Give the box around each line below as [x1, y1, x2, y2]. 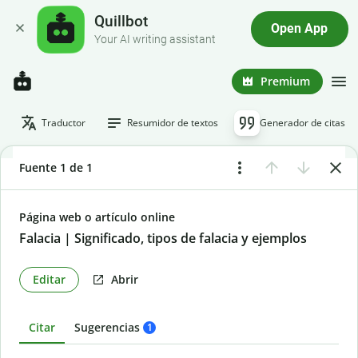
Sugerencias [74, 320, 140, 335]
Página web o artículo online [19, 209, 175, 225]
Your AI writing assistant [94, 32, 217, 46]
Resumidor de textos [127, 116, 218, 129]
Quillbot [94, 12, 149, 31]
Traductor [42, 116, 86, 129]
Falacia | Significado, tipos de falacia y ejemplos [19, 229, 307, 247]
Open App [271, 22, 328, 37]
